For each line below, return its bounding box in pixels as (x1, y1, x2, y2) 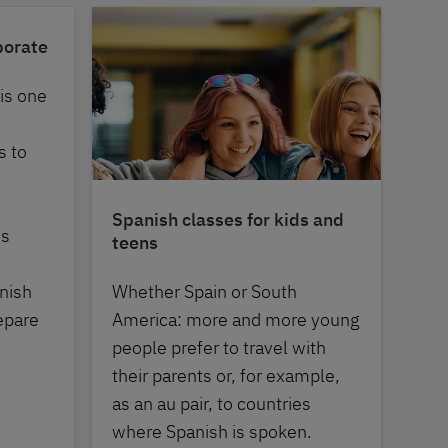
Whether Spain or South (112, 280, 297, 304)
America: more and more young (112, 308, 360, 332)
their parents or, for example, (112, 364, 340, 388)
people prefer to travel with (112, 336, 326, 360)
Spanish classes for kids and (112, 208, 344, 232)
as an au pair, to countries (112, 392, 311, 416)
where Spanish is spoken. (112, 420, 312, 444)
